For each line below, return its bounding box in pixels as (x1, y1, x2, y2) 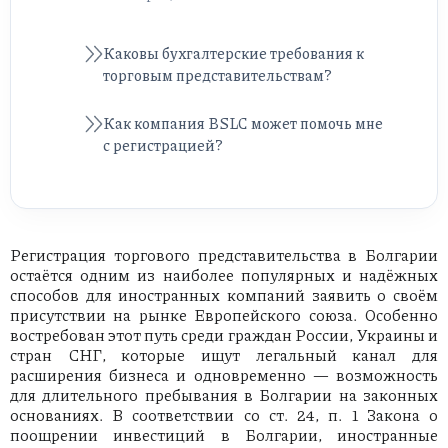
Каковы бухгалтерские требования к (103, 42, 364, 65)
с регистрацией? (103, 134, 223, 157)
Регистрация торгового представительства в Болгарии (10, 243, 438, 267)
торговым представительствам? (103, 64, 332, 87)
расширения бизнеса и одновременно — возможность (10, 363, 438, 387)
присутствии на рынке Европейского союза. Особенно (10, 303, 438, 327)
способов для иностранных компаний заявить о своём (10, 283, 438, 307)
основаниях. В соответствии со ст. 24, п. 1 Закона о (10, 403, 438, 427)
